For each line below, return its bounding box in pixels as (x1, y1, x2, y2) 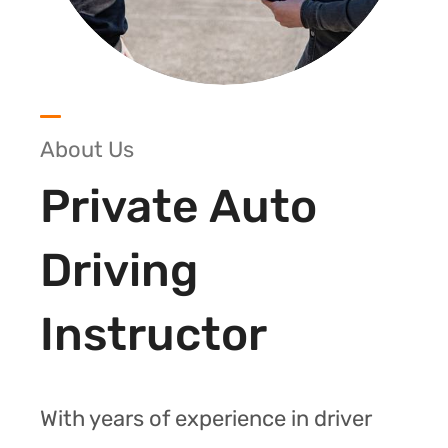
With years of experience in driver (40, 404, 372, 432)
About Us (40, 135, 134, 163)
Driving (40, 242, 198, 298)
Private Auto (40, 178, 317, 234)
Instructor (40, 306, 267, 362)
